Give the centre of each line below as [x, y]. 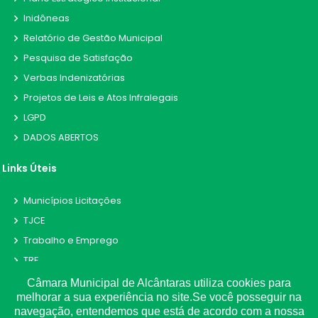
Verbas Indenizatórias [74, 77]
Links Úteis [29, 168]
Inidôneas [46, 18]
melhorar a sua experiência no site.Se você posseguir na [159, 297]
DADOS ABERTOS [61, 137]
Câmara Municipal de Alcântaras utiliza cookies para [159, 283]
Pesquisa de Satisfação [78, 57]
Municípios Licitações [72, 200]
